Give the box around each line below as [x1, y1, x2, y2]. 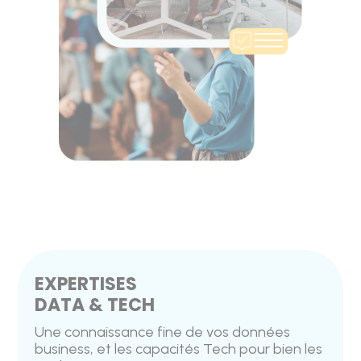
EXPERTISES [34, 272, 137, 297]
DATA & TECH [34, 293, 155, 318]
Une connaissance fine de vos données [34, 323, 290, 342]
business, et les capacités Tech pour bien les [34, 340, 322, 359]
